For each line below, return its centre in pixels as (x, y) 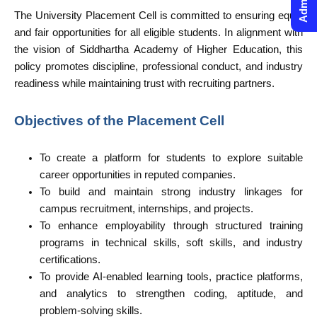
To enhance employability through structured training (171, 226)
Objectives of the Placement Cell (119, 120)
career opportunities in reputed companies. (138, 175)
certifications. (70, 260)
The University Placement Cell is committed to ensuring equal (158, 16)
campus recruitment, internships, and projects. (147, 209)
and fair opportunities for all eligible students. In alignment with (158, 33)
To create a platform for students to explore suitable (171, 158)
